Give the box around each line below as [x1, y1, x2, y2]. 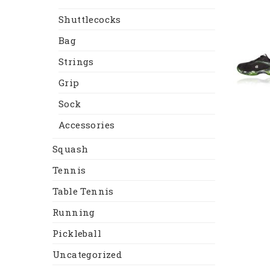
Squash [52, 143, 89, 155]
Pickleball [52, 227, 101, 240]
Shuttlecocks [58, 13, 121, 26]
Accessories [58, 119, 115, 131]
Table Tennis [52, 185, 114, 198]
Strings [58, 55, 94, 68]
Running [52, 206, 95, 219]
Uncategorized [52, 248, 122, 261]
